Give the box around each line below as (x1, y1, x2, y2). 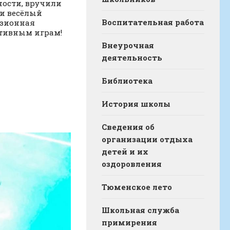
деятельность (102, 52, 162, 63)
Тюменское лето (102, 182, 172, 193)
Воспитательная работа (102, 17, 204, 28)
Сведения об (102, 122, 155, 132)
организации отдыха (102, 134, 193, 145)
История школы (102, 99, 170, 109)
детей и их (102, 146, 148, 157)
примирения (102, 217, 157, 228)
